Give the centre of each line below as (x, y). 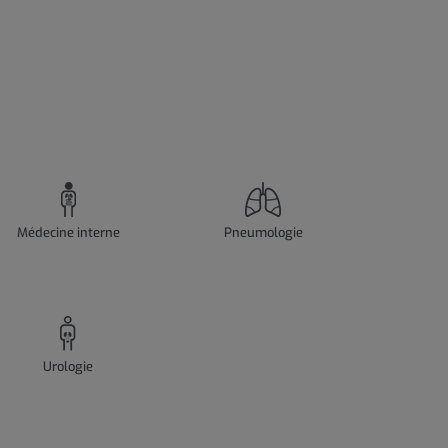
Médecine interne (68, 233)
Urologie (68, 367)
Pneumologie (263, 233)
